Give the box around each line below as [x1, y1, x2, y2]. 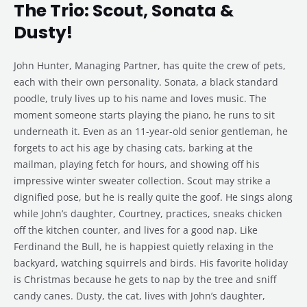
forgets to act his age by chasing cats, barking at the [14, 141, 253, 155]
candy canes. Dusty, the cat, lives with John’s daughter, [14, 289, 265, 303]
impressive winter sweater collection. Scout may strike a [14, 174, 271, 188]
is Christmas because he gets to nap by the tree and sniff [14, 273, 276, 286]
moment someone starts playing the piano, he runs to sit [14, 108, 275, 122]
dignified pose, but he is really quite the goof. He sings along [14, 191, 293, 204]
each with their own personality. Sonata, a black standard [14, 75, 278, 89]
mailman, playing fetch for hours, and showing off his [14, 158, 260, 171]
